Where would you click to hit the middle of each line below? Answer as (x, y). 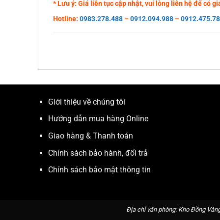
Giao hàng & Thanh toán (90, 136)
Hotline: (66, 19)
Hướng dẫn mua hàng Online (98, 119)
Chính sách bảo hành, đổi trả (98, 153)
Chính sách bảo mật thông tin (99, 170)
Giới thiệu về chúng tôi (86, 102)
